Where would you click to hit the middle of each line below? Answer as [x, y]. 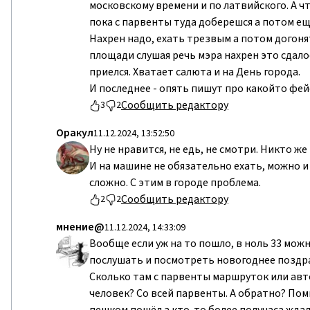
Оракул [75, 133]
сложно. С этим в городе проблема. [175, 183]
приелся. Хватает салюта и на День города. [195, 72]
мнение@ [80, 227]
